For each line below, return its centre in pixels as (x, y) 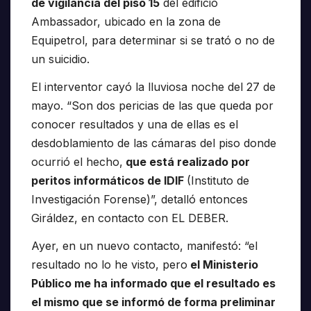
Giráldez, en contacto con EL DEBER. (130, 218)
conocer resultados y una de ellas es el (135, 124)
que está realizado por (186, 161)
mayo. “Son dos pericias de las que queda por (152, 105)
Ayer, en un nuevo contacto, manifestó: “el (144, 245)
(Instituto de (218, 180)
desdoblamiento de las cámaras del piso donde (154, 143)
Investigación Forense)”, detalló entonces (140, 199)
